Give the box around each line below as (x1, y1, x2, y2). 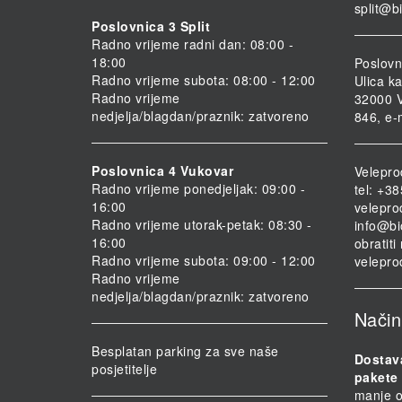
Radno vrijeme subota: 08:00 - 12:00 (92, 71, 316, 90)
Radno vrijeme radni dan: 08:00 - (92, 35, 293, 54)
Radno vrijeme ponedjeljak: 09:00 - (92, 179, 305, 198)
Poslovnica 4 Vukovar (92, 162, 233, 180)
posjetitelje (92, 360, 157, 379)
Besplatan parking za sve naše (92, 342, 279, 361)
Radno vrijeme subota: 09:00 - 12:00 (92, 251, 316, 270)
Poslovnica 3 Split (92, 17, 210, 36)
